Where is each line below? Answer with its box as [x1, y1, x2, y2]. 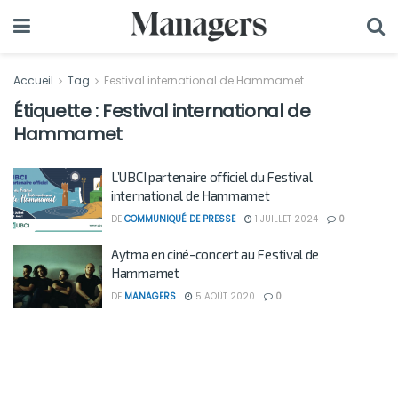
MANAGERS [124, 289, 176, 303]
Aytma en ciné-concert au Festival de [111, 245, 320, 262]
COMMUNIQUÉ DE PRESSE [124, 212, 235, 226]
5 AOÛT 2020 [193, 289, 255, 303]
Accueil [13, 73, 56, 88]
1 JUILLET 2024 [252, 212, 318, 226]
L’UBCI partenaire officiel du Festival [111, 169, 313, 185]
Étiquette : [13, 99, 103, 123]
